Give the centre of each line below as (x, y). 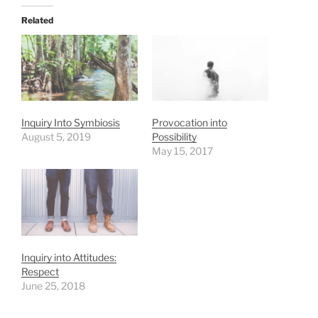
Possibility (174, 137)
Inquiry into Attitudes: (69, 257)
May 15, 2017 (182, 151)
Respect (40, 271)
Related (37, 20)
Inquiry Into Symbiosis (71, 123)
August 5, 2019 (56, 137)
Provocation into (190, 123)
